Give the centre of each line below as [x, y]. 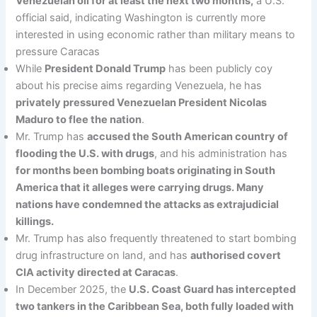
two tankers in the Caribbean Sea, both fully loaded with [155, 307]
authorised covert [236, 256]
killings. [35, 222]
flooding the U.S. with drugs [85, 154]
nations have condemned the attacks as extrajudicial [148, 205]
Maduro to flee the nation [79, 120]
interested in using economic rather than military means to [156, 35]
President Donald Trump [105, 69]
